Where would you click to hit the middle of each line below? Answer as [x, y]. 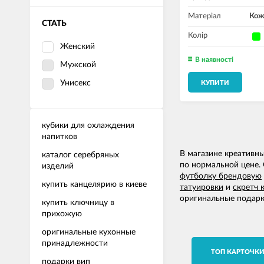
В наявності [214, 60]
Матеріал [204, 16]
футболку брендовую [221, 176]
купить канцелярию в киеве [94, 184]
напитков [60, 137]
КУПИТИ [215, 83]
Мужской [78, 65]
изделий [58, 166]
